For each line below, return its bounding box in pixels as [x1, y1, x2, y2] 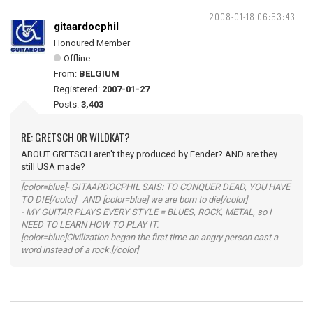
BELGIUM [79, 68, 119, 79]
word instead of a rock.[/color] [21, 245, 138, 255]
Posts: [54, 99, 81, 110]
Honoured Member [54, 38, 130, 48]
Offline [64, 53, 90, 64]
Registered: [54, 84, 102, 94]
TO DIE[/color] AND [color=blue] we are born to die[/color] [21, 194, 247, 205]
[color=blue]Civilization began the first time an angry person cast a [21, 232, 278, 242]
